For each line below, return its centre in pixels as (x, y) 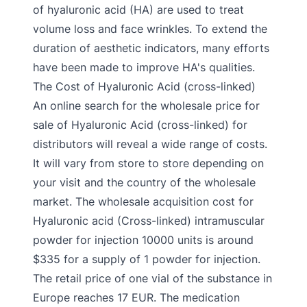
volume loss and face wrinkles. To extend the (150, 29)
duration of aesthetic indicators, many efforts (151, 48)
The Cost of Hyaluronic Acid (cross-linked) (144, 86)
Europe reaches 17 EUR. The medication (136, 297)
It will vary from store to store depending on (148, 163)
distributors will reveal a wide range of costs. (150, 144)
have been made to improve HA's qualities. (144, 67)
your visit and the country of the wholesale (144, 182)
